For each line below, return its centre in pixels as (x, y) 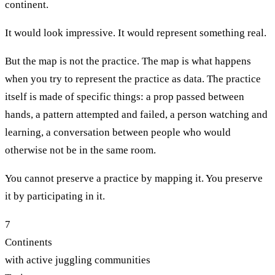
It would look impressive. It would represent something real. (136, 33)
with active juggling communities (78, 260)
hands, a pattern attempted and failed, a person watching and (136, 114)
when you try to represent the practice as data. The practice (133, 79)
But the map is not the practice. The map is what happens (128, 61)
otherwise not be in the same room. (80, 150)
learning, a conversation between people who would (118, 132)
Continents (29, 242)
